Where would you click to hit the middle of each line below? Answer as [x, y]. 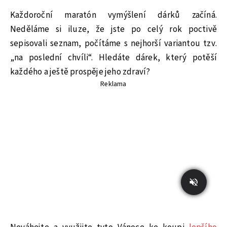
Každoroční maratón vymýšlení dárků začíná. [113, 15]
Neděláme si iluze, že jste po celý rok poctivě [113, 29]
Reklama [113, 84]
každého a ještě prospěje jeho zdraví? [80, 72]
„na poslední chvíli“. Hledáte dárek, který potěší [113, 58]
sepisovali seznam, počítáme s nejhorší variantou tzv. [113, 43]
